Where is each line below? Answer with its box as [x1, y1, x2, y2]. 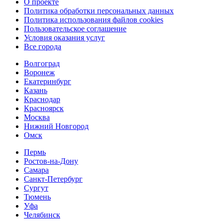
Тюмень [24, 192, 51, 201]
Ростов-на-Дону [24, 156, 78, 165]
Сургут [24, 183, 48, 192]
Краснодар [24, 95, 60, 104]
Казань [24, 86, 47, 95]
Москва [24, 112, 50, 121]
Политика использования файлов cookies [24, 15, 163, 24]
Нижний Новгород [24, 121, 89, 130]
